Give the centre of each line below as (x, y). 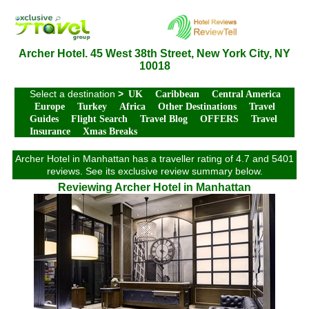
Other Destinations (197, 107)
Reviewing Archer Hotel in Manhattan (154, 187)
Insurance (50, 131)
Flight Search (99, 119)
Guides (44, 119)
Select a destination (74, 94)
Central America (246, 94)
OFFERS (219, 119)
